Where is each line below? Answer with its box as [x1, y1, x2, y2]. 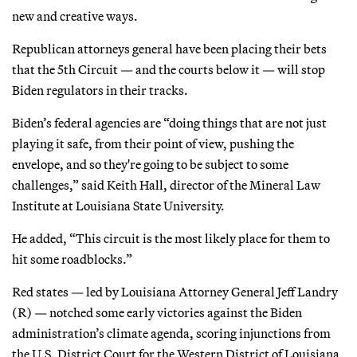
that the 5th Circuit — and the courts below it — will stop [12, 61, 325, 77]
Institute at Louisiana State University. [12, 197, 225, 214]
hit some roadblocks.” [12, 250, 132, 267]
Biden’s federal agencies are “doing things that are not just [12, 114, 327, 131]
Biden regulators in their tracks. [12, 81, 188, 98]
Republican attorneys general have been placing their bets [12, 40, 327, 57]
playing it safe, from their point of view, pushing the [12, 135, 294, 151]
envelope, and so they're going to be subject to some [12, 155, 288, 172]
